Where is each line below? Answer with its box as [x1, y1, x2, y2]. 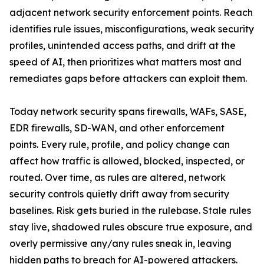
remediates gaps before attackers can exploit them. [9, 72, 247, 84]
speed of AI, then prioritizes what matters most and [9, 56, 242, 68]
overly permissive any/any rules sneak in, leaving [9, 237, 232, 249]
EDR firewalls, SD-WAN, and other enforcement [9, 122, 225, 134]
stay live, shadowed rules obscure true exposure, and [9, 221, 252, 233]
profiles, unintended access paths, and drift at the [9, 39, 236, 51]
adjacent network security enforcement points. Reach [9, 6, 253, 18]
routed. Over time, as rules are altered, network [9, 171, 226, 183]
